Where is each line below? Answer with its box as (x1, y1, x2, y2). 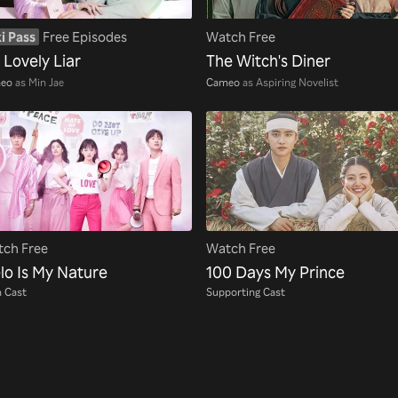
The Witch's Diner (206, 50, 330, 70)
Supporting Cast (206, 283, 285, 298)
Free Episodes (43, 28, 127, 46)
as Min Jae (15, 74, 64, 89)
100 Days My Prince (206, 261, 345, 282)
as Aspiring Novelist (243, 74, 338, 89)
